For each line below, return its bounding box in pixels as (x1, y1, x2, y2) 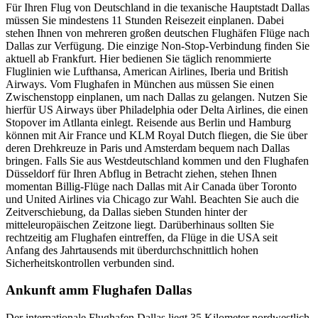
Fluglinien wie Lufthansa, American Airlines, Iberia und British (6, 65, 288, 77)
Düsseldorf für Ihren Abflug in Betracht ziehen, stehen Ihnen (6, 167, 277, 180)
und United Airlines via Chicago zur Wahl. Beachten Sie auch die (6, 192, 299, 205)
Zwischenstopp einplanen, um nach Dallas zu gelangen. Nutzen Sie (6, 90, 307, 103)
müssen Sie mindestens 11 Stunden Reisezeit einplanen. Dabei (6, 13, 284, 26)
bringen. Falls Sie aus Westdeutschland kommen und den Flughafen (6, 154, 309, 167)
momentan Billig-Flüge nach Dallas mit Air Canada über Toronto (6, 180, 297, 192)
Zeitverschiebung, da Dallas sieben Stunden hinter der (6, 205, 247, 218)
